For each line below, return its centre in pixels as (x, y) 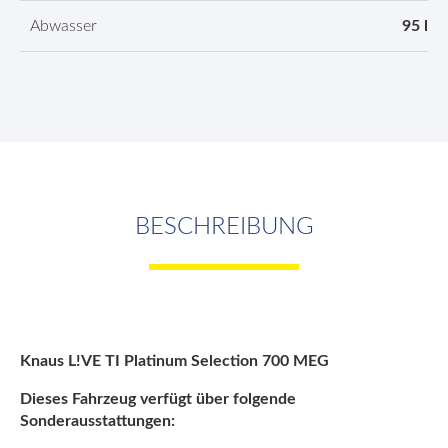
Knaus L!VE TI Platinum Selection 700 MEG (174, 361)
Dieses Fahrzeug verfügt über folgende (158, 399)
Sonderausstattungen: (99, 421)
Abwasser (63, 26)
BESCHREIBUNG (224, 227)
